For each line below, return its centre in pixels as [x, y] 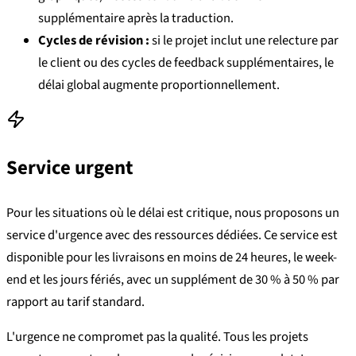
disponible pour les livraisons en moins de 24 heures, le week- [172, 257]
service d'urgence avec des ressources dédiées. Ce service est [172, 235]
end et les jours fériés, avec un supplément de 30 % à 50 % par [173, 279]
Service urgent [70, 168]
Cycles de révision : [94, 41]
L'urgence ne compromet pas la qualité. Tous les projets [157, 337]
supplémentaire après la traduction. [136, 19]
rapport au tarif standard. [75, 302]
